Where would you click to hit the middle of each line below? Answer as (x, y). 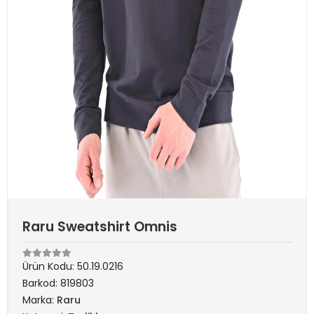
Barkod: (41, 283)
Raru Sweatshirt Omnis (100, 227)
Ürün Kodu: (50, 266)
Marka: (40, 300)
